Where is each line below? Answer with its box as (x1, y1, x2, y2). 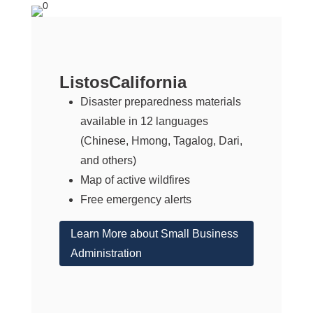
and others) (80, 154, 136, 166)
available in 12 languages (80, 115, 208, 127)
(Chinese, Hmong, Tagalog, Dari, (80, 134, 242, 147)
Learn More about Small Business (70, 227, 238, 240)
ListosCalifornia (59, 72, 187, 92)
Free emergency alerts (80, 193, 191, 205)
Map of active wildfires (80, 173, 190, 186)
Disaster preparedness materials (80, 95, 241, 108)
